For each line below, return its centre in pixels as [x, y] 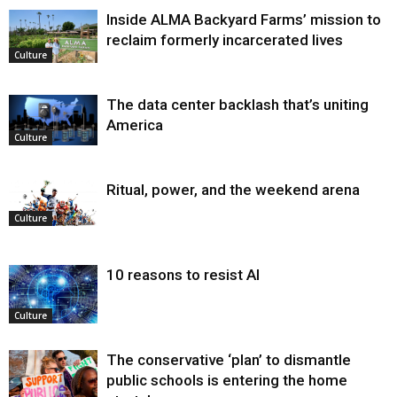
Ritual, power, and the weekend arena [233, 189]
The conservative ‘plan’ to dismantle [229, 359]
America [135, 125]
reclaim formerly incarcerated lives [225, 39]
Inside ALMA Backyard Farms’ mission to [244, 19]
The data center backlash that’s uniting [237, 104]
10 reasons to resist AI [183, 274]
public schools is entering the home [227, 380]
